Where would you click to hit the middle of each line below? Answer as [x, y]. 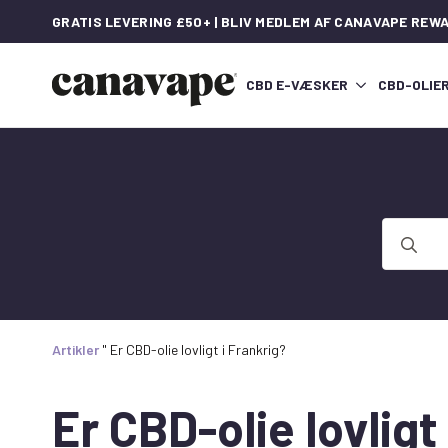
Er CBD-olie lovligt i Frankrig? [198, 350]
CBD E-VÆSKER [296, 85]
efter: [401, 251]
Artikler [75, 350]
